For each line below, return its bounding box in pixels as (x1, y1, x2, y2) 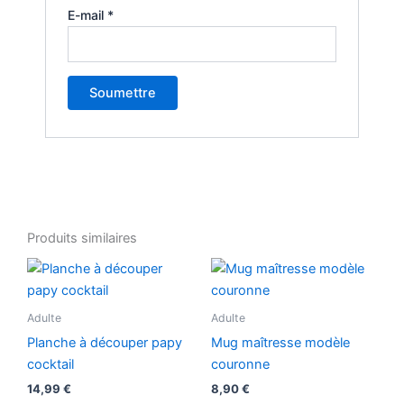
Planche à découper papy (27, 334, 182, 351)
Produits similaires (27, 229, 137, 246)
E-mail (68, 7, 108, 23)
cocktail (27, 355, 74, 372)
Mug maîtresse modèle (211, 334, 350, 351)
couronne (211, 355, 270, 372)
